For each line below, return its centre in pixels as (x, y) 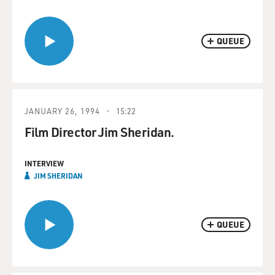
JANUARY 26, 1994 (62, 111)
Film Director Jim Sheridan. (99, 132)
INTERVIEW (44, 163)
